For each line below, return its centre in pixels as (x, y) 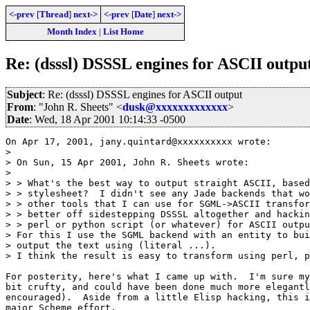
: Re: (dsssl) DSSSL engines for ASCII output (142, 94)
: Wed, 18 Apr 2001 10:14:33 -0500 (107, 119)
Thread (54, 14)
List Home (123, 31)
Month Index (72, 31)
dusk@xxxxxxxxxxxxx (175, 107)
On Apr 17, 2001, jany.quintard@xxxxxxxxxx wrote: (138, 141)
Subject (25, 94)
